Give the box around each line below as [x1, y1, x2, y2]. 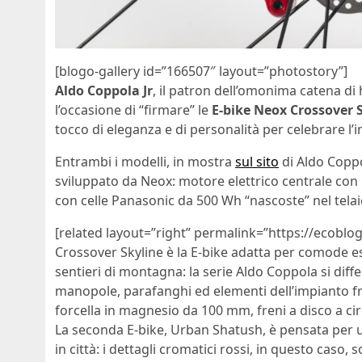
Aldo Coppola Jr [55, 81, 153, 99]
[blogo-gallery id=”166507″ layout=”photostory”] [55, 61, 347, 80]
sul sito [235, 152, 279, 170]
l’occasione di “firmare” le [55, 100, 212, 119]
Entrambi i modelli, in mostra [55, 152, 235, 170]
